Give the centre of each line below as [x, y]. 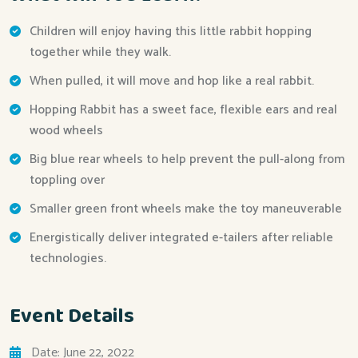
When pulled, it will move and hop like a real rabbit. [172, 81]
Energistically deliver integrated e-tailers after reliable [181, 237]
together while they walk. [100, 52]
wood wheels [66, 130]
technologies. [68, 258]
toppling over [67, 180]
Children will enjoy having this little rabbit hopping [171, 31]
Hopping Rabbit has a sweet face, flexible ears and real [183, 109]
